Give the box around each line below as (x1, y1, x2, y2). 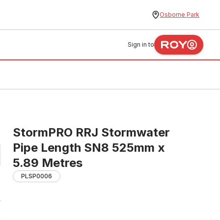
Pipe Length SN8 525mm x (13, 140, 165, 155)
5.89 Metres (13, 156, 82, 170)
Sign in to (128, 41, 155, 48)
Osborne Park (160, 11, 200, 18)
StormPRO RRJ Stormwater (13, 125, 170, 139)
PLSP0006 (21, 172, 52, 180)
